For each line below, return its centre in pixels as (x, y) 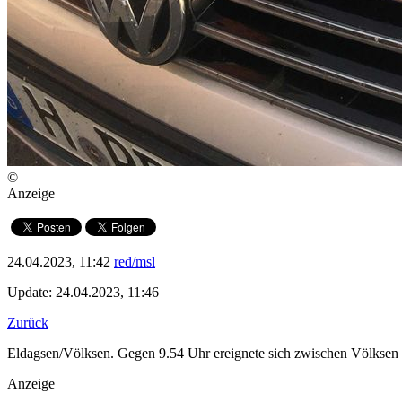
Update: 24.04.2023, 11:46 (83, 293)
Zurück (28, 323)
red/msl (135, 262)
